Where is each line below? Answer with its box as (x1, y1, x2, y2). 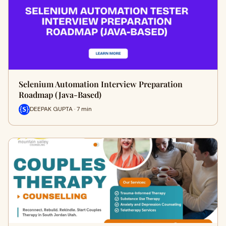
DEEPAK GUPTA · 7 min (30, 105, 92, 114)
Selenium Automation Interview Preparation (19, 78, 183, 89)
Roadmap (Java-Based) (19, 89, 101, 100)
